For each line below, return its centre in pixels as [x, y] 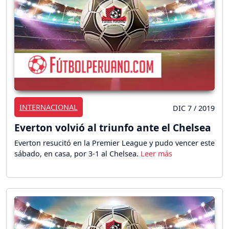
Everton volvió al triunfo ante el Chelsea [113, 127]
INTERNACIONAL [49, 107]
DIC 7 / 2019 [194, 108]
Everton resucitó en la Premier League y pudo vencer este [114, 143]
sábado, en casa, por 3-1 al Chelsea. [77, 153]
